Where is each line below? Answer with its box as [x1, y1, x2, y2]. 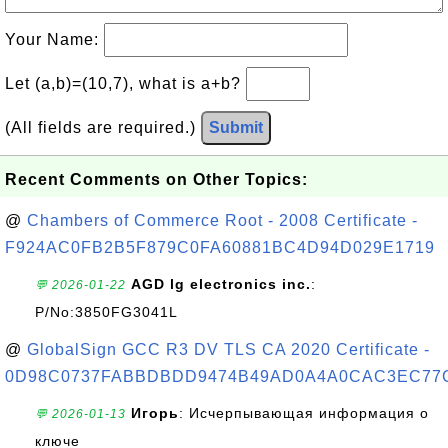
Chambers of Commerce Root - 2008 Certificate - [27, 212, 418, 229]
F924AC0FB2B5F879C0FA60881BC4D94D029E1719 [5, 239, 435, 256]
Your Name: [5, 31, 104, 48]
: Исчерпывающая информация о [179, 405, 429, 421]
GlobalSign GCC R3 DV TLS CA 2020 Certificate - [27, 341, 430, 358]
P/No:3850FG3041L [35, 304, 178, 320]
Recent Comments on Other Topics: [5, 171, 308, 188]
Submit [209, 119, 263, 136]
